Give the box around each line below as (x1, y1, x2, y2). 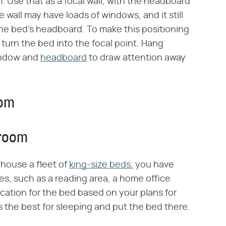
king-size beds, (69, 160, 133, 169)
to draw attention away (87, 53, 186, 63)
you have (133, 160, 174, 169)
